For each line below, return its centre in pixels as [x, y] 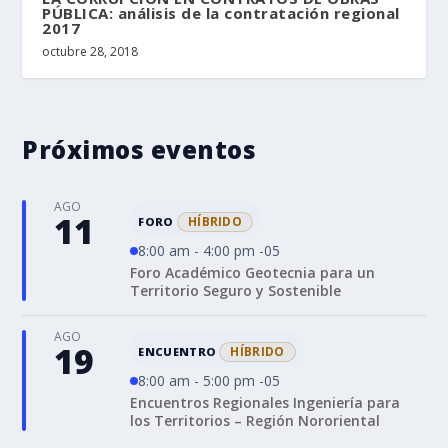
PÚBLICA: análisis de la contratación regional [221, 13]
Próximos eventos [139, 150]
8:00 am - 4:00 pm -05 [209, 251]
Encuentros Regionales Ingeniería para [265, 403]
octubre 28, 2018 [90, 52]
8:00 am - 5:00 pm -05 [209, 381]
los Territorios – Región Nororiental [255, 421]
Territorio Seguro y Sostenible [236, 291]
